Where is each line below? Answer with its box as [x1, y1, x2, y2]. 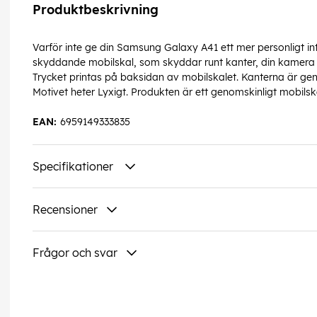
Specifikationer [33, 159, 116, 174]
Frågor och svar [33, 246, 117, 260]
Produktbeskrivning [33, 1, 158, 18]
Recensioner [33, 202, 98, 217]
